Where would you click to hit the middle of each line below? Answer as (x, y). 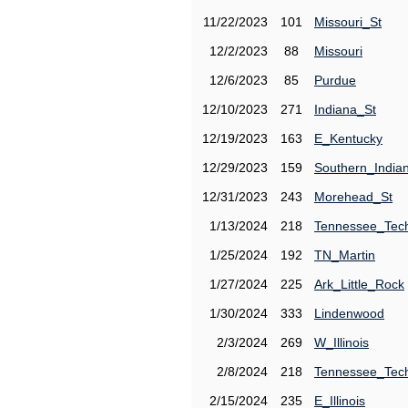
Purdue (335, 80)
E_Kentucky (348, 138)
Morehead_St (353, 197)
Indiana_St (345, 109)
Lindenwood (349, 313)
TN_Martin (345, 255)
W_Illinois (342, 342)
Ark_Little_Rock (359, 284)
